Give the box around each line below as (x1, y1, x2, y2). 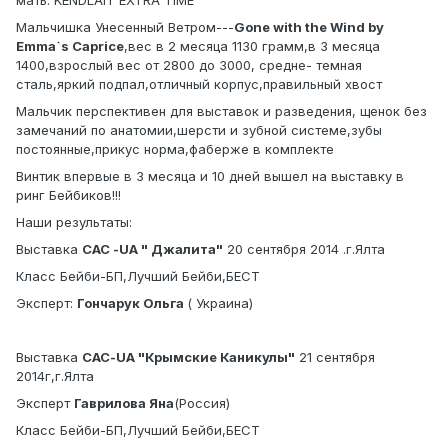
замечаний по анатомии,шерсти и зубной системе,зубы (16, 122, 382, 139)
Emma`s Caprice (16, 38, 124, 55)
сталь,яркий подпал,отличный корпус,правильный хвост (16, 76, 382, 93)
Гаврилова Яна (74, 395, 174, 412)
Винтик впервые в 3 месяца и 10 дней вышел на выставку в (16, 168, 404, 185)
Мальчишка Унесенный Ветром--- (16, 19, 234, 36)
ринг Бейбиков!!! (16, 187, 121, 204)
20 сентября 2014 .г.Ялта (223, 241, 385, 258)
